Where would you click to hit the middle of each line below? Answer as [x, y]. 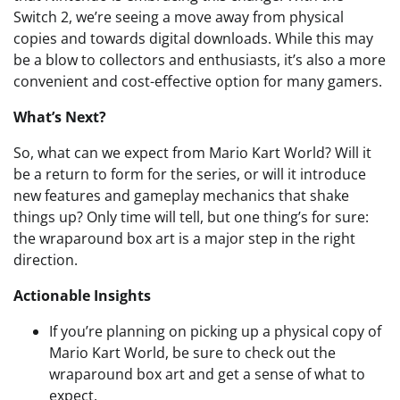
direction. [46, 260]
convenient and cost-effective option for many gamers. [198, 81]
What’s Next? [60, 117]
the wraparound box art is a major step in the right [184, 238]
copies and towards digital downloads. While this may [193, 38]
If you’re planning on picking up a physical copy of [215, 331]
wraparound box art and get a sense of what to [207, 374]
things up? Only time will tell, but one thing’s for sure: [191, 217]
